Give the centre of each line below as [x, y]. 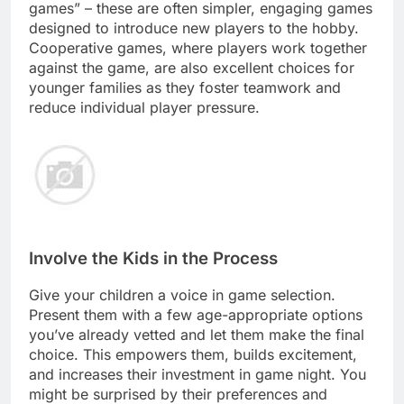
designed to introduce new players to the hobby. [194, 28]
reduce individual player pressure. [144, 107]
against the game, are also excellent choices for [192, 67]
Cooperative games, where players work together [198, 47]
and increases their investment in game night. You [197, 375]
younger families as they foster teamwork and [185, 87]
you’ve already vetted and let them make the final [197, 335]
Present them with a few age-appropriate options [196, 315]
